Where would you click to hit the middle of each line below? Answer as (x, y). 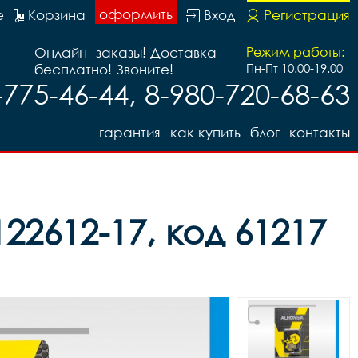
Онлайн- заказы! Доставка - (130, 52)
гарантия (130, 132)
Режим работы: (295, 52)
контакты (320, 132)
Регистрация (307, 15)
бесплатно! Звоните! (104, 69)
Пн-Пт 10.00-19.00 (294, 68)
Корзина (57, 15)
